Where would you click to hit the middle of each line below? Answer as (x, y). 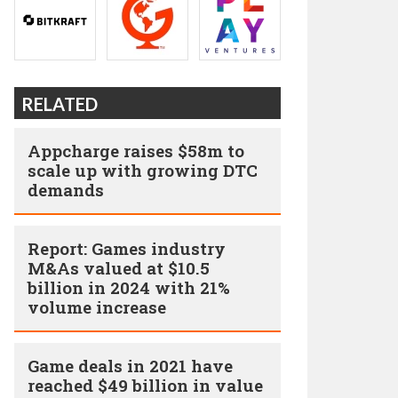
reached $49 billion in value (145, 385)
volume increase (97, 307)
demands (66, 190)
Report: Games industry (127, 248)
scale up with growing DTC (143, 170)
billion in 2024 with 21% (129, 287)
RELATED (60, 104)
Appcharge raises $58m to (136, 151)
